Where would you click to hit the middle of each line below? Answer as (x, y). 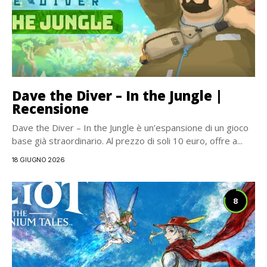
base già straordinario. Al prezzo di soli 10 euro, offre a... (127, 141)
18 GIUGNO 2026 (38, 160)
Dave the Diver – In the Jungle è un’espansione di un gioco (130, 128)
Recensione (50, 108)
